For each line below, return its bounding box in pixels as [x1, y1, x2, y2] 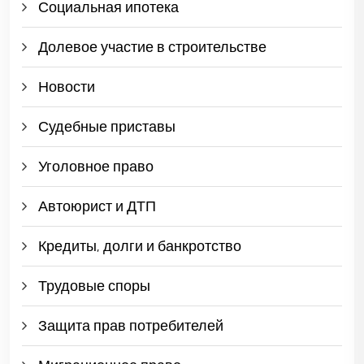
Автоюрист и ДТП [38, 197, 156, 215]
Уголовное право [38, 157, 154, 175]
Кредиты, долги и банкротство [38, 236, 241, 255]
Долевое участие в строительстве [38, 37, 266, 56]
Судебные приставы [38, 117, 175, 136]
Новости [38, 77, 95, 96]
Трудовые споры [38, 276, 150, 295]
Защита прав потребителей [38, 316, 223, 335]
